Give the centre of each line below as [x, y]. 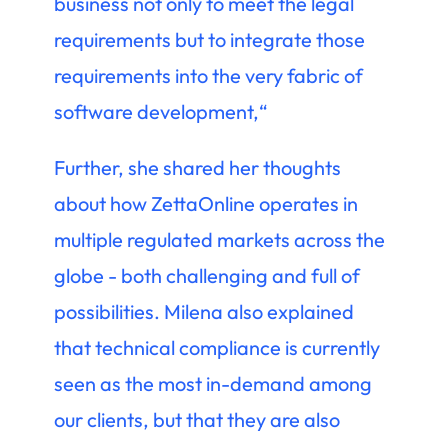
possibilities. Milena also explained [203, 311]
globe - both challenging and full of [206, 275]
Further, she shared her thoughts [197, 167]
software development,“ [162, 111]
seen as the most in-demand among [212, 383]
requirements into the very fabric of [208, 75]
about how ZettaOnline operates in [205, 203]
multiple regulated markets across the [219, 239]
